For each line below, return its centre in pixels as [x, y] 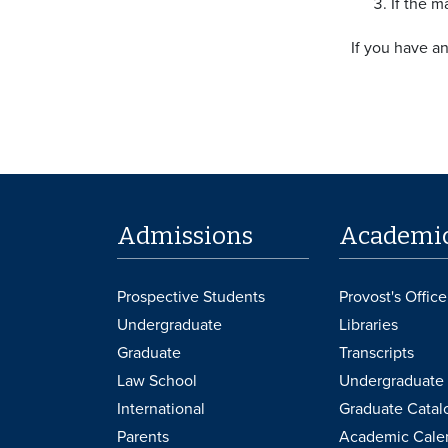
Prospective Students [191, 297]
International [161, 409]
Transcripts [376, 353]
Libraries [368, 325]
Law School [157, 381]
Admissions [185, 236]
